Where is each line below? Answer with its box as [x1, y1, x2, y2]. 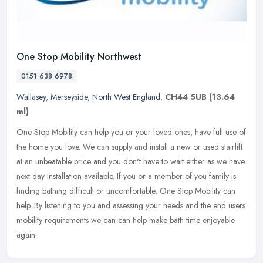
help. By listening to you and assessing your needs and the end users [16, 199, 245, 211]
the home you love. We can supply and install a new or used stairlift [16, 140, 242, 153]
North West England [92, 90, 160, 103]
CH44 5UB [165, 90, 207, 103]
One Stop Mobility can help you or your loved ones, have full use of [16, 126, 246, 138]
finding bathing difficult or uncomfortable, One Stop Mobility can [16, 184, 235, 197]
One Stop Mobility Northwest [16, 49, 141, 63]
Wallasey [16, 90, 46, 103]
